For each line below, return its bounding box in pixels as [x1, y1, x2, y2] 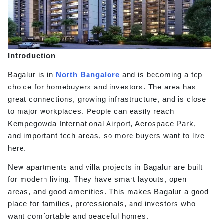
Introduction [8, 51, 56, 60]
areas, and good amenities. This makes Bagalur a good [8, 187, 209, 196]
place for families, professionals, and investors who [8, 199, 196, 208]
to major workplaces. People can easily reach [8, 107, 174, 116]
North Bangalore [56, 70, 120, 79]
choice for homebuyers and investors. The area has [8, 83, 196, 91]
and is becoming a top [120, 70, 202, 79]
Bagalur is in [8, 70, 56, 79]
